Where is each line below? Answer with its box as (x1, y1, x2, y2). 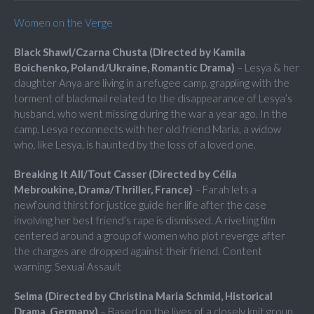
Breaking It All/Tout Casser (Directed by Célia (14, 168, 237, 181)
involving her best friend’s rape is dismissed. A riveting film (14, 214, 275, 227)
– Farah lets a (193, 183, 257, 196)
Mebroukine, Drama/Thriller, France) (14, 183, 193, 196)
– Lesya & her (235, 61, 299, 74)
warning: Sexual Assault (14, 260, 121, 273)
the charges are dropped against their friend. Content (14, 245, 262, 258)
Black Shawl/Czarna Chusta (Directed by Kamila (14, 46, 245, 59)
